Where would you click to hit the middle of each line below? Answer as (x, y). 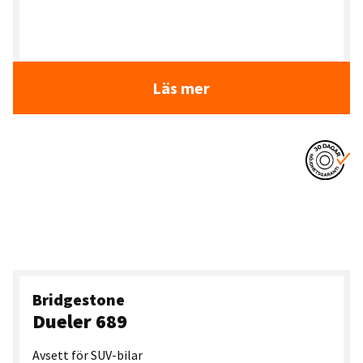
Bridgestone (78, 300)
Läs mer (181, 88)
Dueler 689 (79, 322)
